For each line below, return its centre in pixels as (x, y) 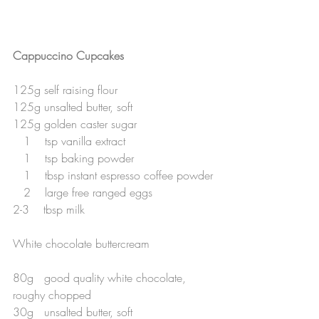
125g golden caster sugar (75, 124)
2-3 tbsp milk (49, 209)
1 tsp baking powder (79, 158)
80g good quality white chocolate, (101, 277)
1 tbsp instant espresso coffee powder (118, 175)
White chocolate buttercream (81, 243)
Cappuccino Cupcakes (70, 55)
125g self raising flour (65, 89)
